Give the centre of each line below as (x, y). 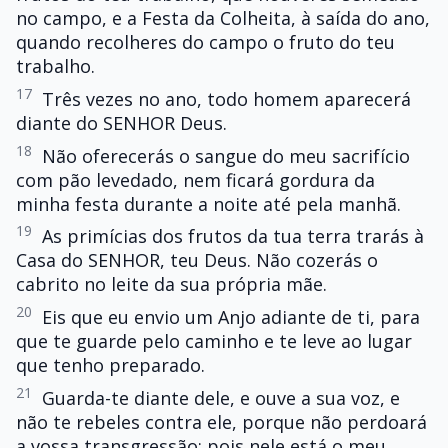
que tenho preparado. (110, 365)
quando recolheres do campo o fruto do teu (205, 41)
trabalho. (55, 65)
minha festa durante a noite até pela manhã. (208, 203)
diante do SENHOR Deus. (121, 122)
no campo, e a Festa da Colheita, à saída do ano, (223, 17)
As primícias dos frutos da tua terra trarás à (233, 236)
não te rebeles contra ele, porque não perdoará (221, 421)
